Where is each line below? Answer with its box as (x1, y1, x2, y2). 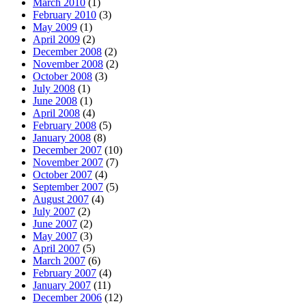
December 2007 (33, 144, 102, 156)
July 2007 (33, 206, 75, 218)
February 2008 (33, 120, 96, 132)
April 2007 (33, 242, 80, 255)
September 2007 (33, 181, 103, 193)
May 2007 (33, 230, 77, 242)
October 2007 (33, 169, 92, 181)
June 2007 (33, 218, 77, 230)
